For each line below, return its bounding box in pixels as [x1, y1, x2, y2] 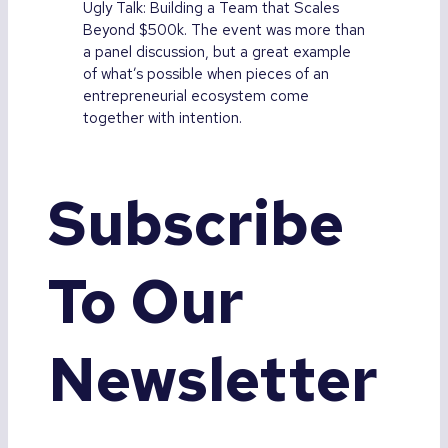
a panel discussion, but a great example [82, 42, 351, 63]
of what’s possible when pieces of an [82, 64, 329, 85]
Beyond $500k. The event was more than [82, 20, 365, 41]
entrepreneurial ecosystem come [82, 86, 309, 107]
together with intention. [82, 108, 242, 129]
